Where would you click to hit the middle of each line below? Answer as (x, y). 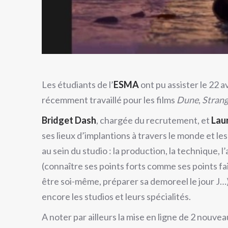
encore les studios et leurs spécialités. (116, 196)
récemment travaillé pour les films (109, 100)
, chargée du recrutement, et (154, 120)
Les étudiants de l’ (78, 84)
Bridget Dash (69, 120)
